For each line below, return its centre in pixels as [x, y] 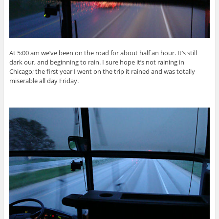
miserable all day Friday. [44, 81]
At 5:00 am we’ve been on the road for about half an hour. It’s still [103, 53]
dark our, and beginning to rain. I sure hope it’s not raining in [97, 62]
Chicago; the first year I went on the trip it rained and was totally [102, 72]
